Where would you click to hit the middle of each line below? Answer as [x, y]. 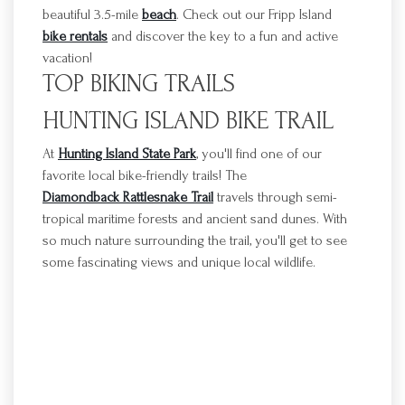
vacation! [67, 58]
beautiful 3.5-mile [92, 14]
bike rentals [75, 36]
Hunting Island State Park [127, 154]
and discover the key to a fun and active [223, 36]
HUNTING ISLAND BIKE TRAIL [188, 121]
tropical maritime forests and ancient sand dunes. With [195, 219]
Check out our [226, 14]
